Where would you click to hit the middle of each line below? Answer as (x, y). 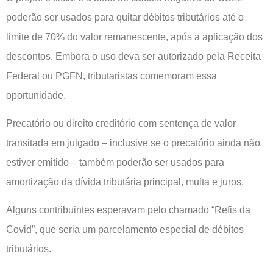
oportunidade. (36, 95)
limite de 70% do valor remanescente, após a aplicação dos (134, 37)
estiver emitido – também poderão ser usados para (115, 162)
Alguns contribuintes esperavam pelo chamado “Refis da (128, 210)
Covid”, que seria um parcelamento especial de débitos (125, 230)
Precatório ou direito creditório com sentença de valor (121, 123)
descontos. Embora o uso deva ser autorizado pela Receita (133, 56)
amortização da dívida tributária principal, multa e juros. (125, 182)
